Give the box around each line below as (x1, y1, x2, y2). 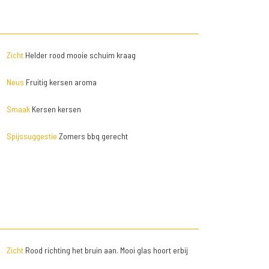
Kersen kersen (29, 104, 81, 115)
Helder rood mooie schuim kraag (23, 50, 136, 61)
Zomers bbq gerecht (56, 131, 128, 142)
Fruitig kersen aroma (23, 77, 97, 88)
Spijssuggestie (6, 131, 57, 142)
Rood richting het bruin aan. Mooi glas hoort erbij (23, 245, 188, 256)
